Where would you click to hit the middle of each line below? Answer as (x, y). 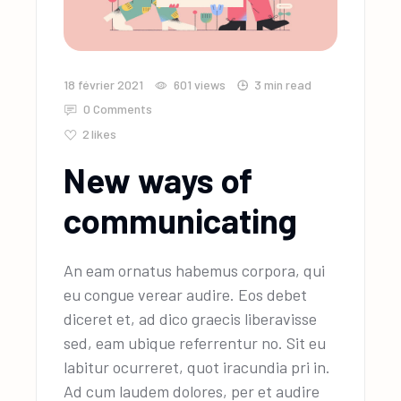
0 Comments (117, 108)
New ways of (158, 179)
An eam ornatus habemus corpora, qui (195, 270)
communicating (181, 220)
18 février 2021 (104, 84)
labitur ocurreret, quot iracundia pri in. (197, 367)
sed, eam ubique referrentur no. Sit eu (195, 342)
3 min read (283, 84)
